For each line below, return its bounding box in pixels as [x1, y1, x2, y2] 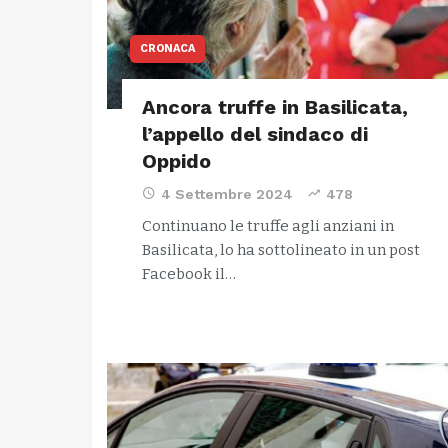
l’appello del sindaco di [142, 122, 368, 146]
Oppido [142, 149, 211, 173]
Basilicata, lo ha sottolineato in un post [142, 241, 420, 259]
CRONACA [140, 42, 195, 55]
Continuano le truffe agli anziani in [142, 217, 394, 235]
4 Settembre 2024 [161, 186, 293, 202]
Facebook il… [142, 265, 236, 283]
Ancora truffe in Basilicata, [142, 95, 408, 119]
